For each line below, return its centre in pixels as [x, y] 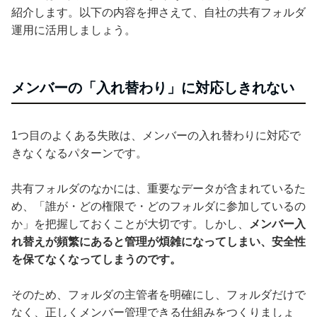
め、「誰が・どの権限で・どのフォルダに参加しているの [158, 206]
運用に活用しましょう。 [74, 30]
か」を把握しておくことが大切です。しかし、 [130, 224]
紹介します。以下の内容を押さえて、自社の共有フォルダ [158, 12]
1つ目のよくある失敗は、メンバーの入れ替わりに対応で [156, 135]
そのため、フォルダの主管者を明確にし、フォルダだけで [158, 294]
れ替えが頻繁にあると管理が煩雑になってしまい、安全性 [158, 241]
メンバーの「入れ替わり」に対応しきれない [153, 87]
